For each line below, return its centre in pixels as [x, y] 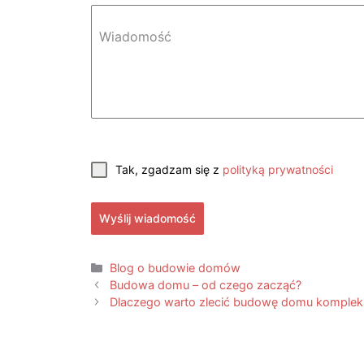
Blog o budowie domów [175, 268]
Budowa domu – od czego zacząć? [206, 285]
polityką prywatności [278, 170]
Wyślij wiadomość [147, 219]
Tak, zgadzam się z [169, 170]
